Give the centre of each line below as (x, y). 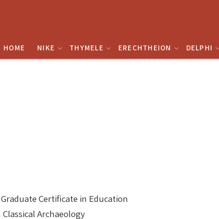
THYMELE (87, 47)
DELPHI (199, 47)
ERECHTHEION (145, 47)
